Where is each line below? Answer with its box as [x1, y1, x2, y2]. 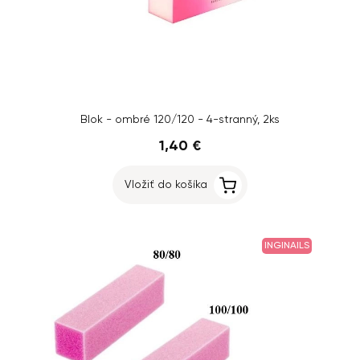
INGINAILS [264, 241, 309, 251]
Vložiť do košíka [125, 179, 207, 190]
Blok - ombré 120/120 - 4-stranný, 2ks [80, 114, 280, 125]
